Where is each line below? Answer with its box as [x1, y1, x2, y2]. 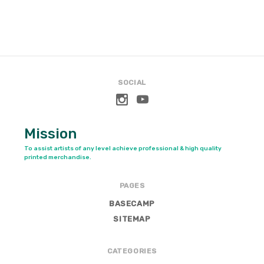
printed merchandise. [24, 153, 91, 161]
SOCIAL [118, 78, 146, 87]
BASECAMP [108, 199, 156, 208]
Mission [24, 125, 77, 142]
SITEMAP [113, 214, 151, 223]
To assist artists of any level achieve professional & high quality [24, 144, 222, 152]
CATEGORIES [107, 246, 157, 255]
